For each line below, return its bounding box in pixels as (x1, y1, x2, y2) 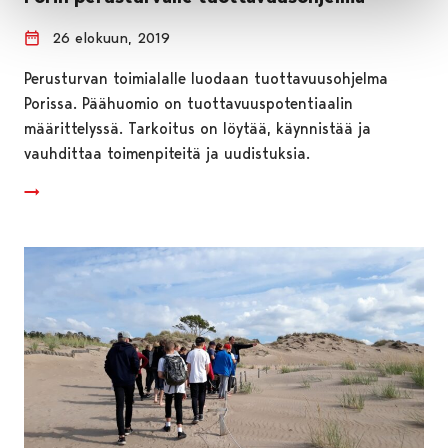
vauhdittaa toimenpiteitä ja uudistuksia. (24, 143, 310, 163)
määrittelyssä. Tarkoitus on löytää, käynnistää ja (24, 118, 371, 138)
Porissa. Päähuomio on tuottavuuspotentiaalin (24, 93, 353, 113)
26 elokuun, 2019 (52, 28, 170, 47)
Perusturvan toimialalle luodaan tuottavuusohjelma (24, 68, 388, 88)
